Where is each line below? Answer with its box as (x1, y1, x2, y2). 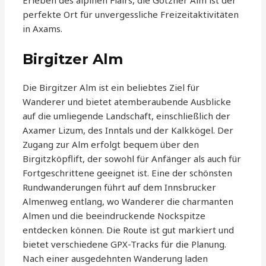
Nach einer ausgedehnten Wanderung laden (23, 252, 208, 265)
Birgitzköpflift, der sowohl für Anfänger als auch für (23, 153, 242, 165)
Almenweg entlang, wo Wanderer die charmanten (23, 195, 234, 208)
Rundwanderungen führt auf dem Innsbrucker (23, 181, 217, 194)
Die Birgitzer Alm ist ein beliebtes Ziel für (23, 81, 200, 94)
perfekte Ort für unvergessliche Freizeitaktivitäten (23, 8, 239, 21)
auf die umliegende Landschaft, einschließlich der (23, 110, 231, 122)
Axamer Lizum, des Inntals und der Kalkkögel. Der (23, 124, 234, 137)
